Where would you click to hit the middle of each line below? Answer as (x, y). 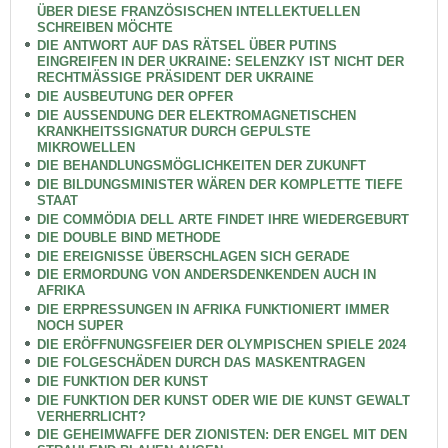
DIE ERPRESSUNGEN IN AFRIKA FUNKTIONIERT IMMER (212, 310)
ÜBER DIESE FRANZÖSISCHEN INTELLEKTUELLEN (198, 11)
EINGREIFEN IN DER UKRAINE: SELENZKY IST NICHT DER (220, 62)
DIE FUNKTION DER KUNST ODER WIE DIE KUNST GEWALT (223, 400)
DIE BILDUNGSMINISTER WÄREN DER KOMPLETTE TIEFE (219, 184)
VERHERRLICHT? (91, 416)
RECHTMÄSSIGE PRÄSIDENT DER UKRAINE (175, 78)
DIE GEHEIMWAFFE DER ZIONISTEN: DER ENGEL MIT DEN (221, 435)
